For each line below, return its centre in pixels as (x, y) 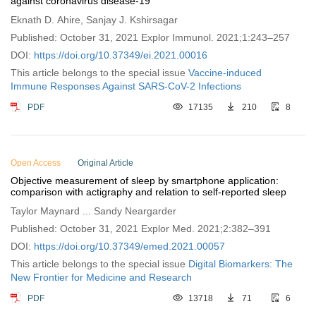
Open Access (36, 163)
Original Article (105, 163)
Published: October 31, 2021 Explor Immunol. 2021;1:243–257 (150, 37)
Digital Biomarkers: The (241, 264)
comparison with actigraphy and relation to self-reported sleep (148, 192)
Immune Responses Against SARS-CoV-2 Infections (126, 86)
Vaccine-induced (225, 73)
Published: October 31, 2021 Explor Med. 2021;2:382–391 (141, 229)
